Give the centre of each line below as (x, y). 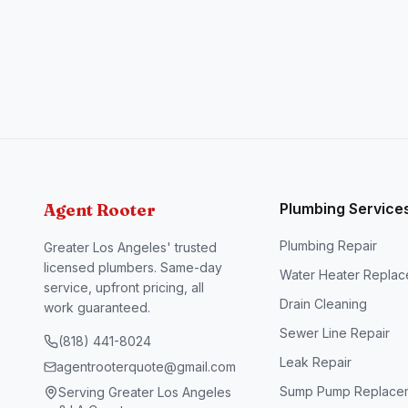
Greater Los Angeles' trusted (130, 247)
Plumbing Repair (329, 245)
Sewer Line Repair (335, 333)
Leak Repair (316, 362)
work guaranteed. (97, 307)
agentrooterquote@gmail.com (147, 367)
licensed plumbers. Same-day (133, 267)
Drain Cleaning (324, 304)
